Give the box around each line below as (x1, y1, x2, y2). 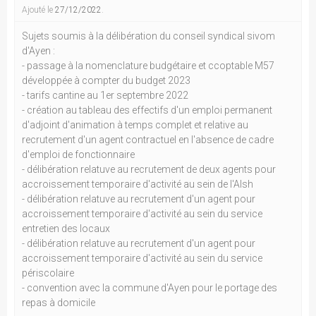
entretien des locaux (22, 223, 110, 234)
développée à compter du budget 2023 (22, 75, 190, 86)
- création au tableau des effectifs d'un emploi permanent (22, 104, 272, 116)
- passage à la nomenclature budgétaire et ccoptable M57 (22, 60, 274, 71)
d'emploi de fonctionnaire (22, 149, 135, 160)
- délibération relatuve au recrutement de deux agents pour (22, 164, 276, 175)
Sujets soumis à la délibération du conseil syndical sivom (22, 30, 275, 42)
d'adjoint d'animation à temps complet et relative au (22, 119, 248, 130)
